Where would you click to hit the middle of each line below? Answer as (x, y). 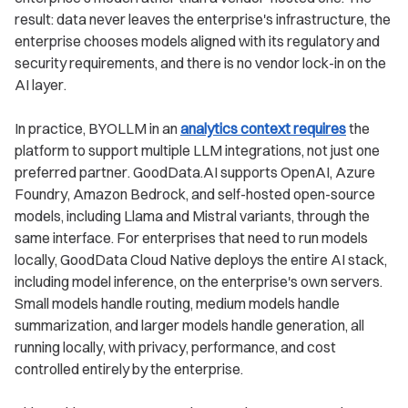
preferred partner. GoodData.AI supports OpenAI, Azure (195, 173)
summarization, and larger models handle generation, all (189, 326)
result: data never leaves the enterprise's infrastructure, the (203, 20)
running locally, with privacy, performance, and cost (175, 347)
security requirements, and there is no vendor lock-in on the (200, 63)
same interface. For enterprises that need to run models (191, 238)
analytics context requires (263, 129)
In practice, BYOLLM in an (97, 129)
